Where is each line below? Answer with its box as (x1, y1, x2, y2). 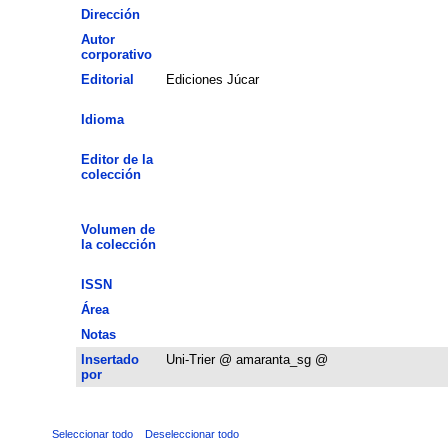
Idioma (80, 111, 124, 127)
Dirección (80, 6, 140, 22)
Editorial (80, 71, 134, 87)
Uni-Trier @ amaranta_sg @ (165, 351, 328, 367)
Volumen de (80, 221, 155, 237)
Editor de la (80, 151, 153, 167)
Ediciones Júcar (165, 71, 259, 87)
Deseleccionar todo (144, 427, 239, 440)
